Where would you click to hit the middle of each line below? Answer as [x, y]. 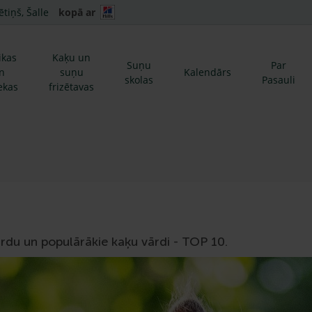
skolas [139, 79]
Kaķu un [71, 57]
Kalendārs [208, 72]
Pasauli [279, 79]
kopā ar [77, 12]
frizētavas [71, 87]
